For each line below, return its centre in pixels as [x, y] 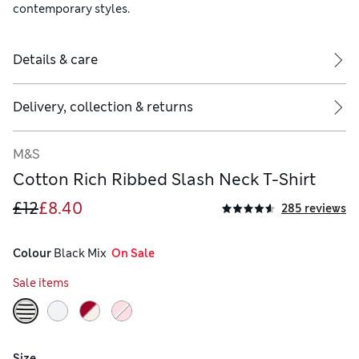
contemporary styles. [71, 9]
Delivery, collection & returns [103, 107]
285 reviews [314, 208]
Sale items [41, 283]
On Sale [131, 254]
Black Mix [79, 254]
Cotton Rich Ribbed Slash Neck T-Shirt [164, 180]
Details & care [55, 60]
